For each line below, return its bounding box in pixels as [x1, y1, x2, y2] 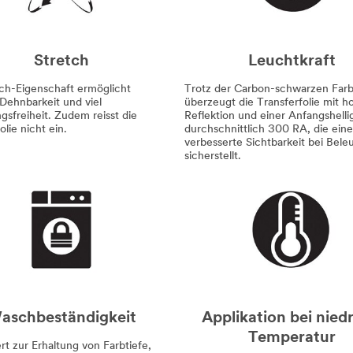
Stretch [33, 53, 89, 69]
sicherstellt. [184, 150, 241, 162]
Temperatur [247, 329, 336, 346]
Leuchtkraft [247, 53, 336, 69]
